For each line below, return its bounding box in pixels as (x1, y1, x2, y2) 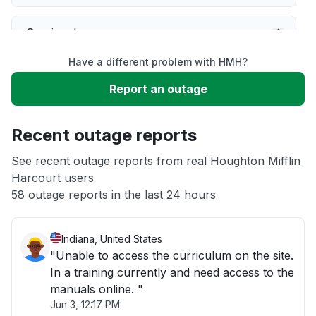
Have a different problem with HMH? (68, 56, 248, 68)
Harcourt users (11, 171, 94, 185)
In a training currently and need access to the (50, 265, 294, 279)
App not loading (26, 152, 111, 166)
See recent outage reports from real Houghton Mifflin (11, 154, 300, 168)
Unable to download (26, 110, 135, 124)
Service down (26, 25, 99, 39)
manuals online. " (50, 282, 143, 296)
